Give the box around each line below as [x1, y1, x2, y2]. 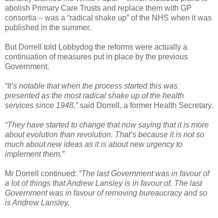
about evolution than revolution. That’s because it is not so [5, 130, 204, 139]
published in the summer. [5, 23, 91, 32]
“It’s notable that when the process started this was [5, 81, 178, 90]
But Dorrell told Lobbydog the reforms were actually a [5, 42, 187, 51]
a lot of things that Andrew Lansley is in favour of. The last [5, 179, 202, 187]
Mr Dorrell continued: [5, 169, 79, 178]
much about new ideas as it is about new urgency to [5, 140, 182, 148]
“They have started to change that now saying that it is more [5, 120, 209, 129]
